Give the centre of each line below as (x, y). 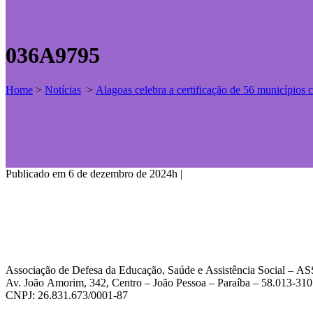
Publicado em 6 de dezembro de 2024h (92, 174)
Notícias (63, 89)
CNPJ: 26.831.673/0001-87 (67, 295)
